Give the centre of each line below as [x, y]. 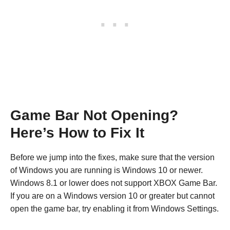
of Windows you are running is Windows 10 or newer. [107, 170]
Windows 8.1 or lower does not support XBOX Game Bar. [114, 183]
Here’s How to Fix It [77, 132]
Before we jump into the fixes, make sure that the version [112, 157]
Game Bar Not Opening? [94, 115]
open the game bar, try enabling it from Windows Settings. [114, 208]
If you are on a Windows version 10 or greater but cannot [112, 196]
